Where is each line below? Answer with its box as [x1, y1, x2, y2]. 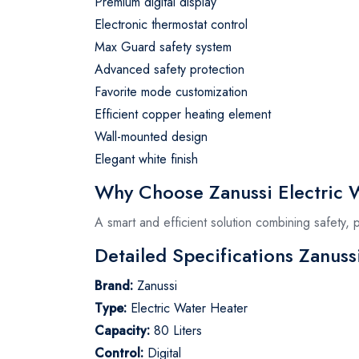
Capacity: [95, 321, 150, 340]
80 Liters [150, 321, 202, 340]
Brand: [95, 276, 133, 295]
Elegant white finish [95, 149, 198, 168]
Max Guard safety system [95, 37, 232, 56]
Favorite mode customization [95, 82, 248, 101]
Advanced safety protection [95, 59, 244, 79]
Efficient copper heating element [95, 104, 271, 123]
